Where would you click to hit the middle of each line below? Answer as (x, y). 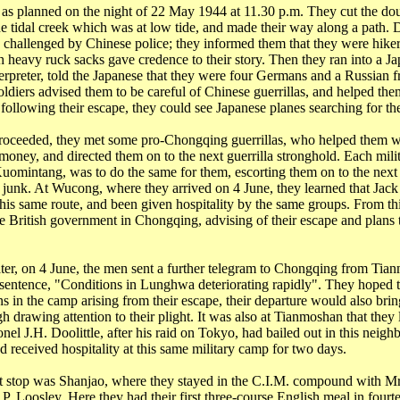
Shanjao (81, 381)
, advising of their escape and (281, 220)
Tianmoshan (308, 317)
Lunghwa (167, 284)
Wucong (75, 188)
